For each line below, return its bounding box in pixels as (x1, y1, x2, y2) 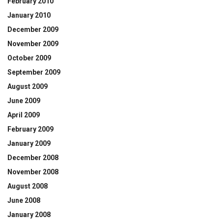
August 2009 (7, 82, 48, 91)
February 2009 (7, 125, 54, 134)
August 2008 (7, 182, 48, 191)
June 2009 (7, 97, 40, 105)
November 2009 (7, 40, 58, 48)
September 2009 (7, 68, 60, 77)
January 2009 (7, 139, 51, 148)
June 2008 (7, 196, 40, 205)
